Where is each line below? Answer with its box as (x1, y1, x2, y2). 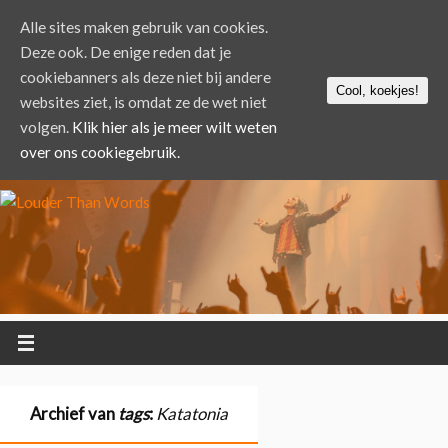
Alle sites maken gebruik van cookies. (20, 18, 268, 36)
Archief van (30, 402, 118, 424)
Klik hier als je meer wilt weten (72, 118, 277, 136)
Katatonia (156, 402, 228, 424)
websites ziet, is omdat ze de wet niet (20, 93, 267, 111)
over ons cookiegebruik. (20, 143, 180, 161)
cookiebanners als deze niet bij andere (20, 68, 271, 86)
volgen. (20, 118, 72, 136)
